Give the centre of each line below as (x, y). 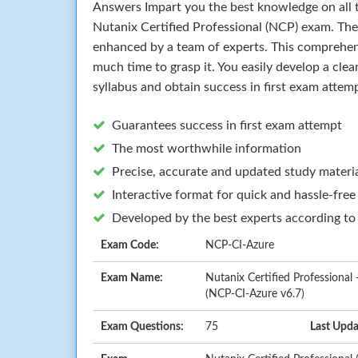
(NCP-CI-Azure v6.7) (255, 294)
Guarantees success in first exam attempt (227, 125)
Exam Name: (132, 278)
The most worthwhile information (207, 148)
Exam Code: (130, 245)
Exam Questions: (142, 326)
